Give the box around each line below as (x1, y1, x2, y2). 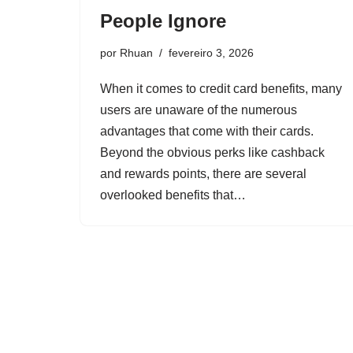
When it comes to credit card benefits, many (100, 82, 342, 95)
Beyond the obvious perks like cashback (100, 146, 325, 159)
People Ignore (100, 10, 226, 32)
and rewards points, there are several (100, 167, 307, 180)
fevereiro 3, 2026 (169, 46, 254, 59)
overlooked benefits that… (100, 188, 249, 202)
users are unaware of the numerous (100, 103, 297, 117)
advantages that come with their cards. (100, 124, 314, 138)
